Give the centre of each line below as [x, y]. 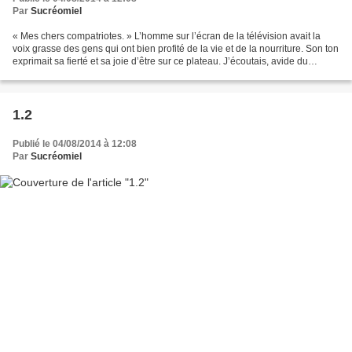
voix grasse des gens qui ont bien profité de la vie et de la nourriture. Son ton [176, 49]
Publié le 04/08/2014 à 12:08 [75, 144]
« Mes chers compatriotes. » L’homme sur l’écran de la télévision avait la [167, 37]
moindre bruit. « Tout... [60, 74]
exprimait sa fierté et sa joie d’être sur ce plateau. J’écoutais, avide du [160, 62]
